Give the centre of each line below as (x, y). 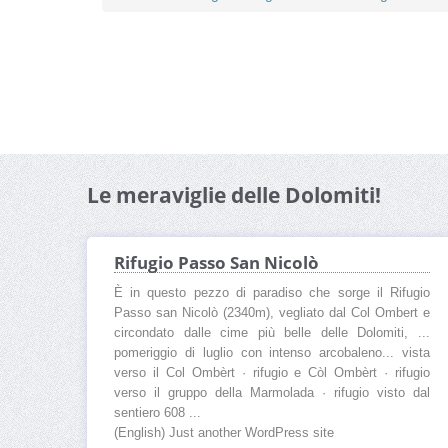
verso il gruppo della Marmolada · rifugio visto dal (272, 393)
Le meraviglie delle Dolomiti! (234, 195)
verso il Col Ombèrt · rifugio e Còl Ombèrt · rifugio (272, 373)
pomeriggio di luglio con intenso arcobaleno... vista (272, 353)
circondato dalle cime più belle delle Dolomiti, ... (272, 333)
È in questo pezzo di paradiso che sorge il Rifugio (272, 293)
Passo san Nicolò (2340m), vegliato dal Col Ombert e (272, 313)
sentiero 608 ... (157, 413)
